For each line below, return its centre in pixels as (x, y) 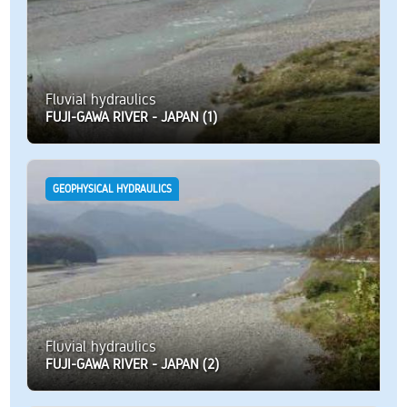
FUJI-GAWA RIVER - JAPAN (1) (131, 117)
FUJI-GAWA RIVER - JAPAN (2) (132, 364)
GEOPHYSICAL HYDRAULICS (112, 189)
